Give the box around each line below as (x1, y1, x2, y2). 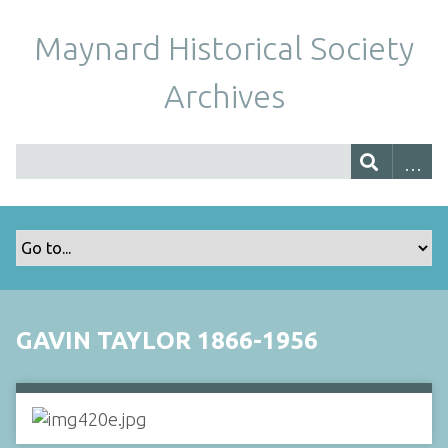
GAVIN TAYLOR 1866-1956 (16, 327, 318, 354)
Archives (163, 78, 285, 114)
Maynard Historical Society (34, 30, 414, 66)
